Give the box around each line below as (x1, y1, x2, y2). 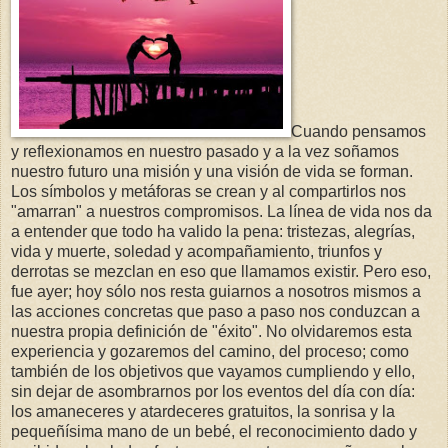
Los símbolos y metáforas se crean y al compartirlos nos (11, 183, 406, 201)
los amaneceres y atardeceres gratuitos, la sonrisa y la (11, 403, 395, 421)
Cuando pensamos (291, 123, 426, 141)
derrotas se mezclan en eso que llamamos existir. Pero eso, (11, 263, 431, 281)
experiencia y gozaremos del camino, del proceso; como (11, 343, 409, 361)
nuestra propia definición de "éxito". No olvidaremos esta (11, 323, 412, 341)
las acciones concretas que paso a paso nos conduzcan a (11, 303, 420, 321)
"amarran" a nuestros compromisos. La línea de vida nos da (11, 203, 432, 221)
